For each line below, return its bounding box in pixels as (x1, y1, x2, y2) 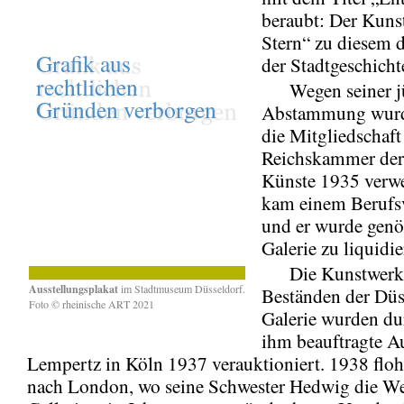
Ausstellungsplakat (29, 280, 118, 297)
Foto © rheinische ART (29, 296, 133, 311)
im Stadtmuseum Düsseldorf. (118, 280, 245, 296)
